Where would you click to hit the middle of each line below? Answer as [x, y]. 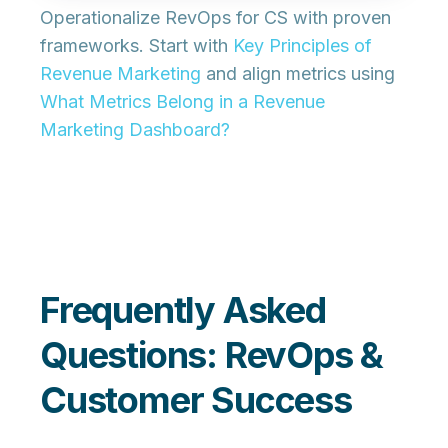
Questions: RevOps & [212, 355]
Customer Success [196, 400]
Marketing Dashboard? [135, 130]
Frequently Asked [183, 310]
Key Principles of [302, 46]
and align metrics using [298, 74]
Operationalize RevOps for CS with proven [215, 18]
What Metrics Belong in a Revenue [182, 102]
